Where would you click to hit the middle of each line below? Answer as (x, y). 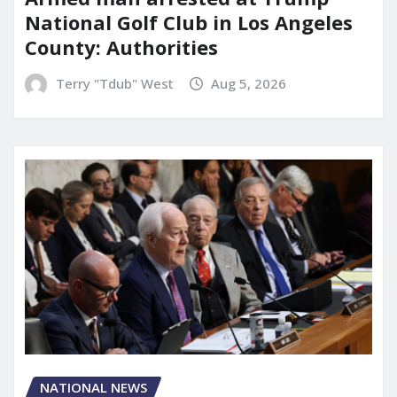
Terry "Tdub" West (114, 84)
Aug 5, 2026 (249, 84)
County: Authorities (121, 47)
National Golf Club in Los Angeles (189, 23)
